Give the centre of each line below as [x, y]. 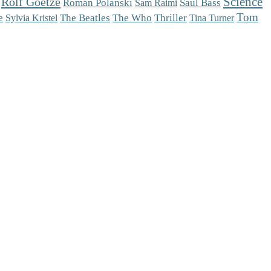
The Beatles [85, 18]
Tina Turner [212, 18]
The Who [132, 18]
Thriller [171, 18]
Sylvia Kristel [31, 18]
